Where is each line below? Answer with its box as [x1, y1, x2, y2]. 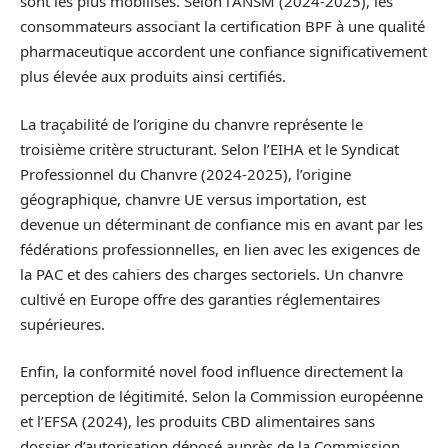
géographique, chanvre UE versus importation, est [20, 188, 366, 209]
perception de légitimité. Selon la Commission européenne [20, 386, 423, 407]
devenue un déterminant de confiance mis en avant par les [20, 213, 423, 234]
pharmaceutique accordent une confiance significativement [20, 41, 427, 62]
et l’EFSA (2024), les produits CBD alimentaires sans [20, 411, 375, 432]
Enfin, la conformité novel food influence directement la [20, 361, 403, 382]
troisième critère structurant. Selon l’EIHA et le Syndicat [20, 138, 399, 159]
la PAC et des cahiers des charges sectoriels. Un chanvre [20, 263, 403, 284]
